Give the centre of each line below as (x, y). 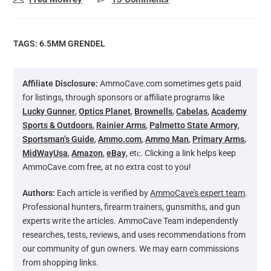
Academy (229, 111)
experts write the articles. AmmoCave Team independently (131, 221)
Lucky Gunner (49, 111)
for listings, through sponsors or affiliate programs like (124, 97)
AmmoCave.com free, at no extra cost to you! (107, 167)
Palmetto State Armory (194, 125)
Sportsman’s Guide (59, 139)
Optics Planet (105, 111)
